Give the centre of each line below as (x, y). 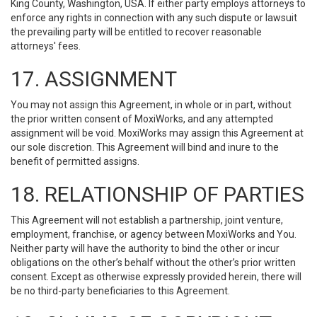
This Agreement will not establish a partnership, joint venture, (147, 220)
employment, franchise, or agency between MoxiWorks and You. (154, 234)
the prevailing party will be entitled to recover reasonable (136, 32)
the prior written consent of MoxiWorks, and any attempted (142, 119)
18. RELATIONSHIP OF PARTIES (157, 194)
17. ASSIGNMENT (94, 79)
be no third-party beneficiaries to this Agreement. (120, 291)
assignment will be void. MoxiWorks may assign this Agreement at (157, 133)
